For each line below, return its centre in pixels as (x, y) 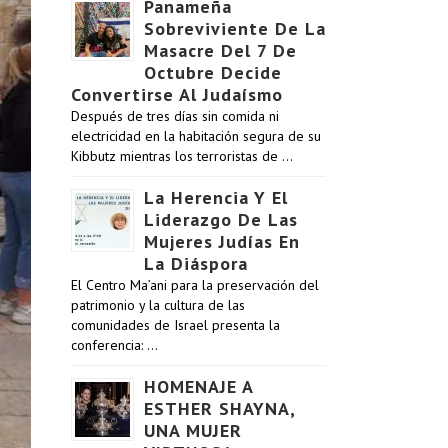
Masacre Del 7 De (220, 50)
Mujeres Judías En (222, 241)
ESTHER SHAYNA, (219, 408)
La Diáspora (196, 263)
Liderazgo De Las (221, 219)
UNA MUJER (193, 430)
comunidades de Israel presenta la (175, 325)
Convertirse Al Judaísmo (177, 94)
